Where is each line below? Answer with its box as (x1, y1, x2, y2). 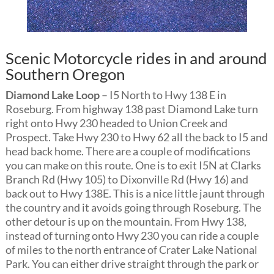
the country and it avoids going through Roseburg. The (5, 201, 261, 214)
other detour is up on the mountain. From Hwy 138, (5, 215, 246, 228)
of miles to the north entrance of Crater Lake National (5, 243, 257, 256)
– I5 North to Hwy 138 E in (99, 89, 226, 102)
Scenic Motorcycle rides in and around (5, 48, 267, 68)
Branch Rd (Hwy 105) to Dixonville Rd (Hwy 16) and (5, 173, 248, 186)
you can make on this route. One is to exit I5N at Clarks (5, 159, 261, 172)
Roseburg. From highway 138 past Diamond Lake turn (5, 103, 258, 116)
